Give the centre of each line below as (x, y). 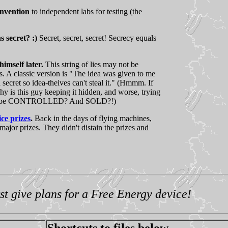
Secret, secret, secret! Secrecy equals (98, 38)
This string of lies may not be (91, 64)
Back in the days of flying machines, (92, 118)
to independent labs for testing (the (86, 11)
